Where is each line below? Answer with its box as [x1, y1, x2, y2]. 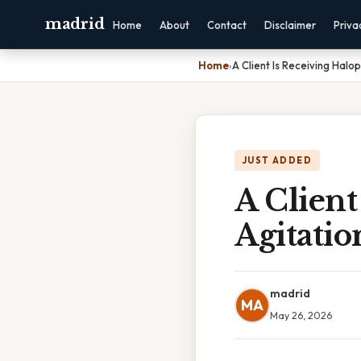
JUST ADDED [243, 155, 312, 166]
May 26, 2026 [270, 309, 332, 322]
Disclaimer [264, 19, 317, 31]
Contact [207, 19, 247, 31]
